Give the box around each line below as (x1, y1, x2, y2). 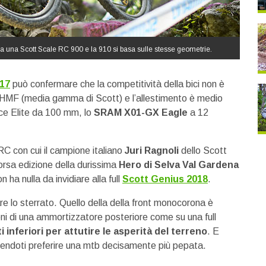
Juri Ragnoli (125, 145, 179, 156)
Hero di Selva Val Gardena (119, 160, 239, 170)
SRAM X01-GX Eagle (94, 107, 188, 118)
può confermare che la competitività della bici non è (10, 79, 224, 89)
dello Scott (179, 145, 227, 156)
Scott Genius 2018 (122, 174, 208, 184)
